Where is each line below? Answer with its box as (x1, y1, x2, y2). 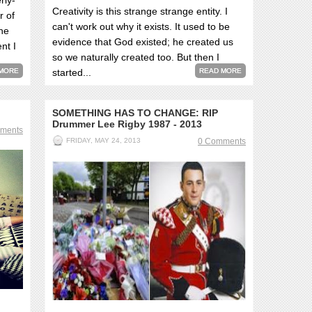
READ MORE (199, 67, 242, 75)
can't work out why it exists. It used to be (52, 21, 230, 32)
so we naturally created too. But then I (52, 52, 219, 63)
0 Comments (198, 136, 246, 146)
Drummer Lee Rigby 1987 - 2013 (52, 118, 202, 130)
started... (52, 67, 91, 78)
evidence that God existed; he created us (52, 36, 233, 47)
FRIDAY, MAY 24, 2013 (66, 136, 141, 144)
